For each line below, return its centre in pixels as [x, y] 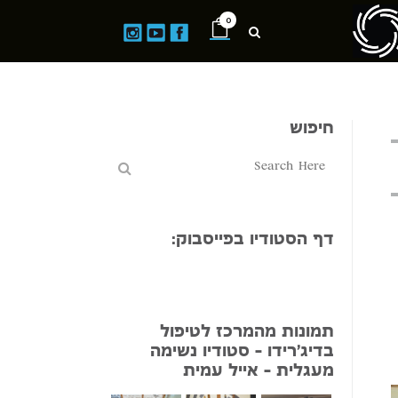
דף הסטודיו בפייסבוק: [253, 240]
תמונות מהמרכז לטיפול [247, 333]
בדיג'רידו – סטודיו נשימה [242, 352]
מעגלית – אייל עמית [259, 372]
